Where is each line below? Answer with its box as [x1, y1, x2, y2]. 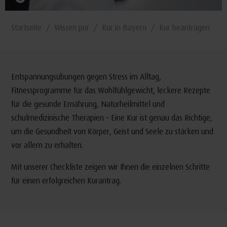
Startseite [11, 22, 42, 32]
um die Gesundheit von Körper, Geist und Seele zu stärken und [11, 126, 213, 136]
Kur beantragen [159, 22, 210, 32]
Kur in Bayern [101, 22, 146, 32]
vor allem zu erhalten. [11, 140, 83, 150]
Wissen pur [54, 22, 89, 32]
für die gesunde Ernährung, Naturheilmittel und [11, 99, 165, 109]
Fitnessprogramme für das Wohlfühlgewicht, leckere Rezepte [11, 85, 210, 95]
